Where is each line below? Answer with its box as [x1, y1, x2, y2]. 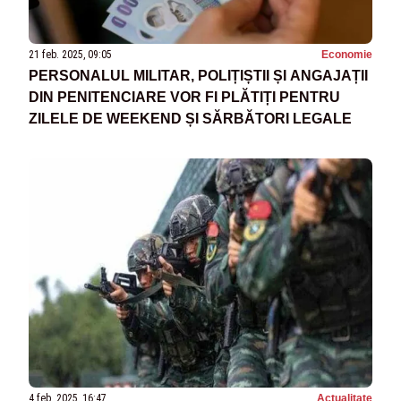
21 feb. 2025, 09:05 [29, 47, 112, 61]
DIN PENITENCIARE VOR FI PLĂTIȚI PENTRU [29, 89, 340, 105]
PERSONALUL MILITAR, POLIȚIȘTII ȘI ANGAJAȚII [29, 67, 368, 83]
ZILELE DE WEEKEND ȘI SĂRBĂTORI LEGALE [29, 110, 352, 126]
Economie [321, 47, 372, 61]
